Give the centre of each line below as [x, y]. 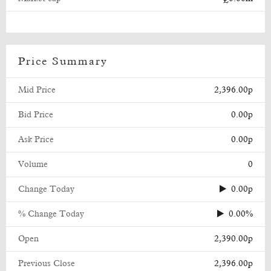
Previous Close [47, 264]
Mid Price [37, 90]
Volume [33, 165]
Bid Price [36, 115]
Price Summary [63, 62]
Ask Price [36, 140]
